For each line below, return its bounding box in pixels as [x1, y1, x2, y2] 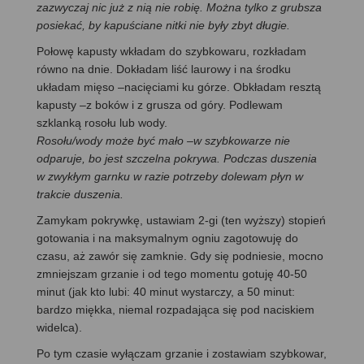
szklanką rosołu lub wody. [37, 115, 167, 129]
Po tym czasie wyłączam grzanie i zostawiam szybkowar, [37, 346, 327, 360]
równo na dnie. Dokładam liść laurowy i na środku [37, 62, 291, 76]
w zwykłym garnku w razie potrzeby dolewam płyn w [37, 169, 303, 183]
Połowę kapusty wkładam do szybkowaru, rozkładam [37, 44, 306, 58]
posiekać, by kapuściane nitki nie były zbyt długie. [37, 18, 290, 32]
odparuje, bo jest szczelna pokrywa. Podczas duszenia [37, 151, 317, 165]
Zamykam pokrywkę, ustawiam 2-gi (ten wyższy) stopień [37, 213, 326, 227]
